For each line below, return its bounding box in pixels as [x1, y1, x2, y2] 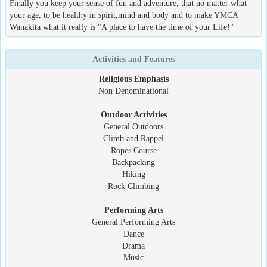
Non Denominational [98, 86, 169, 95]
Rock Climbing [108, 181, 159, 191]
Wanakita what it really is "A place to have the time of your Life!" [10, 22, 234, 32]
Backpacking [112, 157, 155, 167]
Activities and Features [92, 54, 175, 64]
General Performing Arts [92, 217, 175, 226]
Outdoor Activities [100, 110, 167, 119]
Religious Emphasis [98, 74, 169, 83]
